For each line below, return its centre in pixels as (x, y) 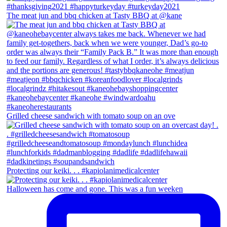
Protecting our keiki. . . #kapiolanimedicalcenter (83, 171)
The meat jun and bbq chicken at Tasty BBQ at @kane (94, 16)
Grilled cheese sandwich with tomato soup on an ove (91, 116)
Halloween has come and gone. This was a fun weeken (95, 189)
